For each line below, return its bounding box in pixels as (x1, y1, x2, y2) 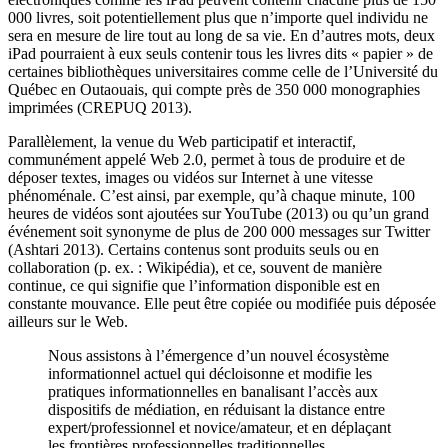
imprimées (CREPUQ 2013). (8, 98, 192, 116)
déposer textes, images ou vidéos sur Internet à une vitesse (8, 168, 373, 186)
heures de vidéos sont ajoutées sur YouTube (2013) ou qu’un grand (8, 204, 429, 222)
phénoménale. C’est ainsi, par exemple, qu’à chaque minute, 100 (8, 186, 415, 204)
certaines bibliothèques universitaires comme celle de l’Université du (8, 62, 438, 80)
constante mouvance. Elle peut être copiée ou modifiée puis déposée (8, 294, 436, 312)
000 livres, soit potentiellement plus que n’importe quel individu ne (8, 8, 428, 26)
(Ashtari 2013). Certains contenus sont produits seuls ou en (8, 240, 379, 258)
